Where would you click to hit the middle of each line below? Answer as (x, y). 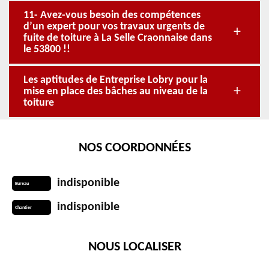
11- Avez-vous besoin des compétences (112, 15)
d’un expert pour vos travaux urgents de (114, 27)
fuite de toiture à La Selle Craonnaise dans (118, 38)
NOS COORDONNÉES (134, 148)
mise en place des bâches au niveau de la (116, 92)
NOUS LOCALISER (134, 247)
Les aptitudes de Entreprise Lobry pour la (116, 80)
